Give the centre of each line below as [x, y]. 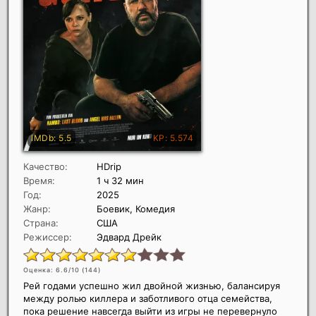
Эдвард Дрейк [129, 237]
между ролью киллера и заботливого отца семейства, [148, 299]
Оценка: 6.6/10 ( [54, 270]
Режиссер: [48, 237]
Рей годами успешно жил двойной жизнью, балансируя [152, 286]
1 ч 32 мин [120, 181]
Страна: [41, 223]
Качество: [45, 167]
